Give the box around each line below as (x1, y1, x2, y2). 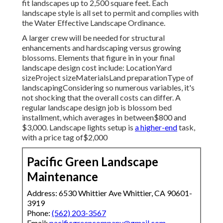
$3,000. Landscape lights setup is (22, 122, 135, 132)
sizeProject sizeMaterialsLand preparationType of (22, 73, 194, 83)
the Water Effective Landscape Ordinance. (22, 18, 165, 28)
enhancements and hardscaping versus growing (22, 43, 181, 53)
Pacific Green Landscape (27, 154, 158, 169)
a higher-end (135, 122, 177, 132)
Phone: (27, 208, 52, 218)
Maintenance (27, 169, 98, 184)
